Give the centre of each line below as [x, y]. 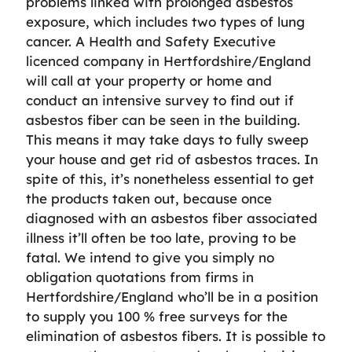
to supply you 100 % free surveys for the [157, 316]
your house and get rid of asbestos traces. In [172, 159]
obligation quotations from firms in [140, 277]
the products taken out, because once [149, 198]
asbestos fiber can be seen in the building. [163, 120]
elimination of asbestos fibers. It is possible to [176, 336]
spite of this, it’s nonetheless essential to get [170, 179]
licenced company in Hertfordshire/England [169, 61]
